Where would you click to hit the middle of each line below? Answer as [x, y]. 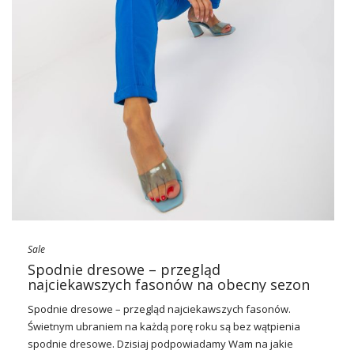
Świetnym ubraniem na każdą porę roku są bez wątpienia [164, 326]
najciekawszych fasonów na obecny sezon [169, 284]
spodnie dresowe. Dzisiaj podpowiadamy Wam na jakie [160, 343]
